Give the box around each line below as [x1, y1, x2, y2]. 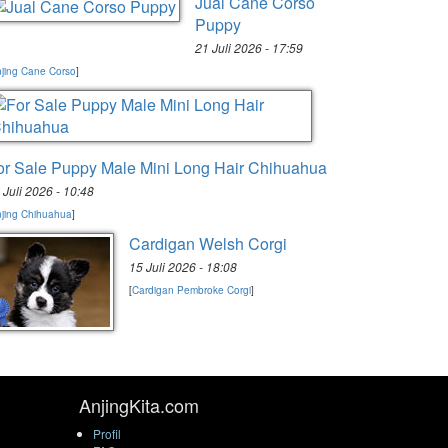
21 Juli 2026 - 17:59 [195, 39, 303, 56]
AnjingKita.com [78, 392, 199, 418]
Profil [92, 425, 121, 442]
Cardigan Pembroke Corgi [132, 283, 251, 297]
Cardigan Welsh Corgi [129, 232, 287, 255]
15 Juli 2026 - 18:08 [129, 258, 237, 275]
